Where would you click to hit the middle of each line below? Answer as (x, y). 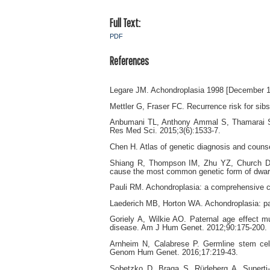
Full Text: (125, 23)
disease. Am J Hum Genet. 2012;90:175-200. (188, 228)
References (129, 61)
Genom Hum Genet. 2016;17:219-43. (174, 253)
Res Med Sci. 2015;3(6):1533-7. (165, 131)
